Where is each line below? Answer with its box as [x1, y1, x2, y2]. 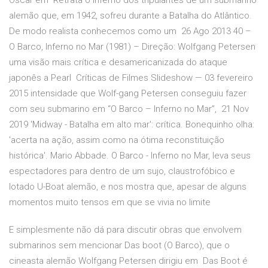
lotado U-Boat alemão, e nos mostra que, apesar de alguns [9, 181, 246, 193]
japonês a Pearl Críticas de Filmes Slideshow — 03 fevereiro [9, 72, 253, 84]
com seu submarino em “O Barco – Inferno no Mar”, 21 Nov [9, 103, 249, 115]
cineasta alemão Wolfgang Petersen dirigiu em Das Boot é [9, 255, 248, 267]
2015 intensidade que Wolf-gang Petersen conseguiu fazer [9, 88, 246, 99]
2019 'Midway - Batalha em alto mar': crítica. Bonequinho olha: [9, 119, 254, 130]
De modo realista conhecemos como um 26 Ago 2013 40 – [9, 26, 251, 37]
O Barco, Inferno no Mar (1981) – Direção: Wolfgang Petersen [9, 41, 255, 53]
